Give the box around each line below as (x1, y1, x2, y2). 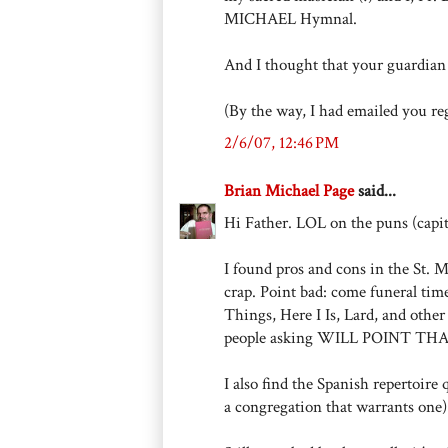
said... (354, 180, 396, 203)
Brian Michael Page (224, 180, 354, 203)
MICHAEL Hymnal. (224, 8, 357, 31)
